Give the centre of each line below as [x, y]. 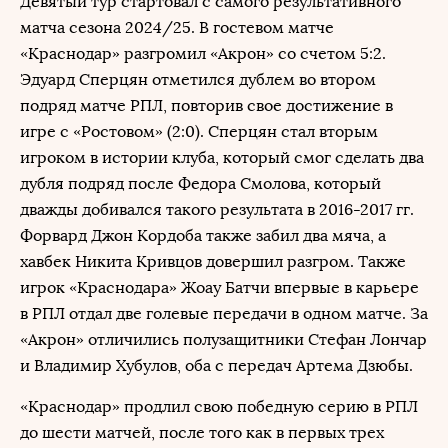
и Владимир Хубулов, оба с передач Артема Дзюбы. [216, 365]
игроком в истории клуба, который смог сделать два [222, 157]
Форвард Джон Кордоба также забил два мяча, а [203, 235]
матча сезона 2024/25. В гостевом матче [177, 27]
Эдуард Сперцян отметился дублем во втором [198, 79]
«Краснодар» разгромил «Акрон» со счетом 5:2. [203, 53]
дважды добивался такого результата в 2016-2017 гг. [217, 209]
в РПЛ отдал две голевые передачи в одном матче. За [224, 313]
